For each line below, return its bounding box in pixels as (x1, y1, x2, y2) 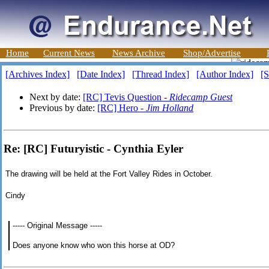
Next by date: (29, 92, 83, 102)
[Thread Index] (132, 69, 189, 79)
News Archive (112, 48, 165, 58)
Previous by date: (29, 103, 97, 113)
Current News (43, 48, 95, 58)
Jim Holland (146, 103, 193, 113)
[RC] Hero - (97, 103, 146, 113)
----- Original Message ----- (13, 221, 102, 231)
